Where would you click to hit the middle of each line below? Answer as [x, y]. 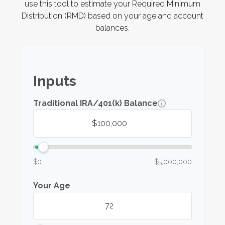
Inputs [55, 81]
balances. [113, 28]
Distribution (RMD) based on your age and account [113, 16]
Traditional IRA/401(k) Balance [95, 103]
